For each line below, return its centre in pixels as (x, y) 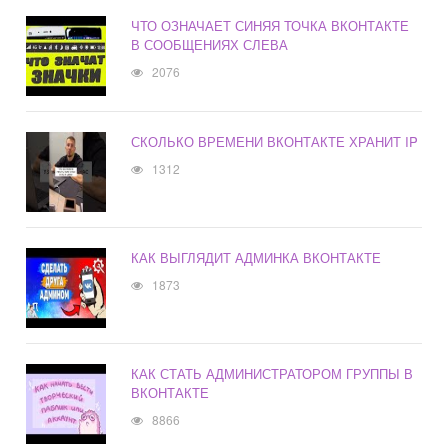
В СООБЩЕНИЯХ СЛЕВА (210, 45)
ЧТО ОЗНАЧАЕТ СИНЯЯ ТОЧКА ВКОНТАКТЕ (270, 26)
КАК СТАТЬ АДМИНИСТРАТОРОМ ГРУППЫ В (272, 374)
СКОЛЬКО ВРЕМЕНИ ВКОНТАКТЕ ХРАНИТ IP (275, 142)
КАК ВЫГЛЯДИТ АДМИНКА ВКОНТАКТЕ (256, 258)
